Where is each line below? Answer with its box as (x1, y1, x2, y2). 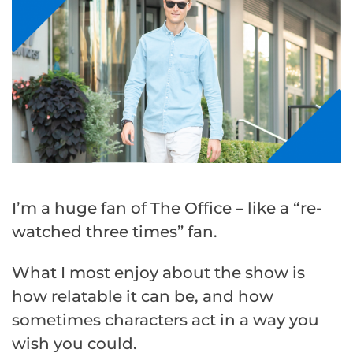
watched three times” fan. (12, 221, 217, 241)
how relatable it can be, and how (12, 286, 273, 306)
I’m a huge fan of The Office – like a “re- (12, 198, 322, 217)
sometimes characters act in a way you (12, 310, 319, 329)
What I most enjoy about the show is (12, 262, 305, 282)
